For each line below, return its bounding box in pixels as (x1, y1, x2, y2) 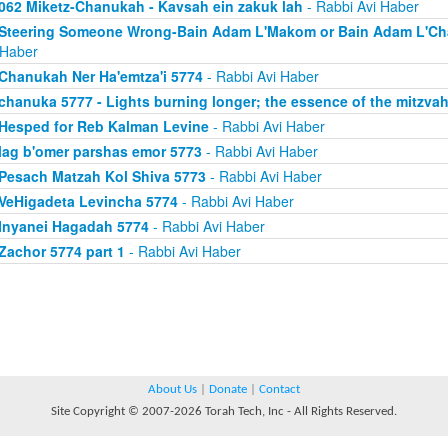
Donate (209, 383, 247, 396)
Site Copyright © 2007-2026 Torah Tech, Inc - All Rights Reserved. (51, 405, 397, 418)
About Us (148, 383, 197, 396)
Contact (259, 383, 300, 396)
